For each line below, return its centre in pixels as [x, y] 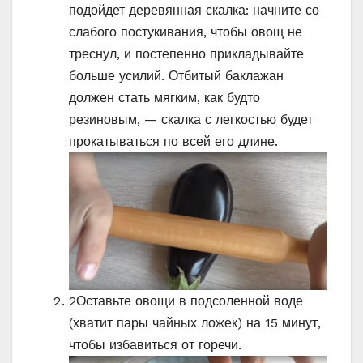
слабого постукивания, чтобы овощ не [186, 32]
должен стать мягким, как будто [164, 97]
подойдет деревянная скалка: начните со [194, 10]
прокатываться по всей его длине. [173, 141]
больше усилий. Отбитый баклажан [176, 75]
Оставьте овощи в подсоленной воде [190, 301]
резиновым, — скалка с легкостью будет [191, 119]
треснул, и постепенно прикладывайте [186, 53]
